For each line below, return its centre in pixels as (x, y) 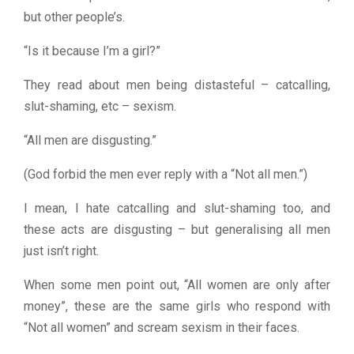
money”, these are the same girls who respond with (177, 306)
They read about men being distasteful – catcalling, (177, 85)
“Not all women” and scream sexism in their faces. (162, 327)
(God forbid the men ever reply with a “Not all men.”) (166, 174)
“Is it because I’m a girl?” (92, 51)
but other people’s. (74, 17)
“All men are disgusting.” (90, 140)
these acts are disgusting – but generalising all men (177, 229)
